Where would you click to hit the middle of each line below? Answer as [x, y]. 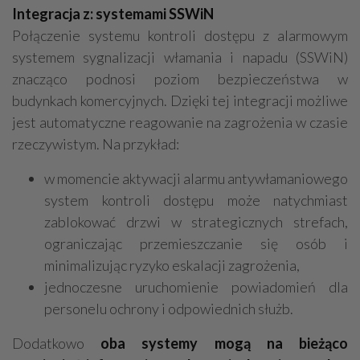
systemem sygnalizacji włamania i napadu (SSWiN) [180, 57]
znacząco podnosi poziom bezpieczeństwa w [180, 79]
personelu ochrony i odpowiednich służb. [169, 309]
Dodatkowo [57, 344]
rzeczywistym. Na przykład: [96, 144]
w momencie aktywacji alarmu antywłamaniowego [196, 179]
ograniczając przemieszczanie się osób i [196, 244]
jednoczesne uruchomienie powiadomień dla [196, 287]
